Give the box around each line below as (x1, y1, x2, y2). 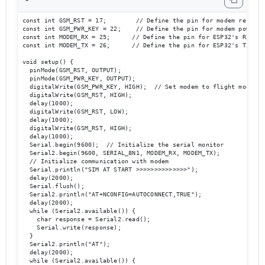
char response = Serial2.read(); (22, 215, 151, 222)
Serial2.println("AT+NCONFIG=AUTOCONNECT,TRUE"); (22, 190, 202, 198)
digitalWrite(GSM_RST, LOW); (22, 108, 129, 115)
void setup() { (22, 58, 74, 65)
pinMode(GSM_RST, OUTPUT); (22, 66, 121, 73)
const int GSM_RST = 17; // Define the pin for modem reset (22, 17, 257, 24)
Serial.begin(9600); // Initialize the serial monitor (22, 141, 224, 148)
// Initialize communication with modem (22, 157, 169, 164)
